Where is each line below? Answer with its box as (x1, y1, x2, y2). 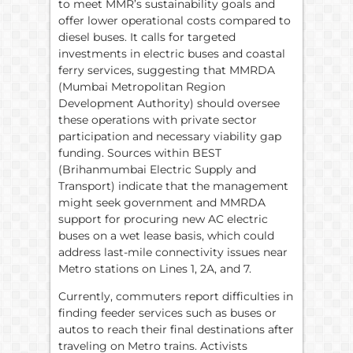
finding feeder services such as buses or (58, 306, 277, 321)
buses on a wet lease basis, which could (58, 228, 274, 243)
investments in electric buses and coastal (58, 46, 285, 61)
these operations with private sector (58, 112, 257, 127)
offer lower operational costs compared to (58, 13, 291, 28)
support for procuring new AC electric (58, 211, 268, 226)
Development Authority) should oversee (58, 95, 280, 110)
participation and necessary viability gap (58, 128, 281, 143)
